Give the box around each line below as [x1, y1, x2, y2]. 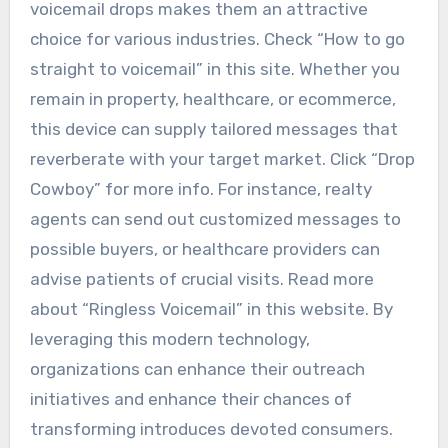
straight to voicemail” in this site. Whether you [29, 58, 400, 79]
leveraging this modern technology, [29, 328, 310, 349]
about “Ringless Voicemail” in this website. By [29, 298, 393, 319]
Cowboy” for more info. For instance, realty [29, 178, 372, 199]
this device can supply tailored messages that [29, 118, 398, 139]
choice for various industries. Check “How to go [29, 28, 405, 49]
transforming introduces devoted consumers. [29, 418, 393, 439]
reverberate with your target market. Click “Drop [29, 148, 415, 169]
